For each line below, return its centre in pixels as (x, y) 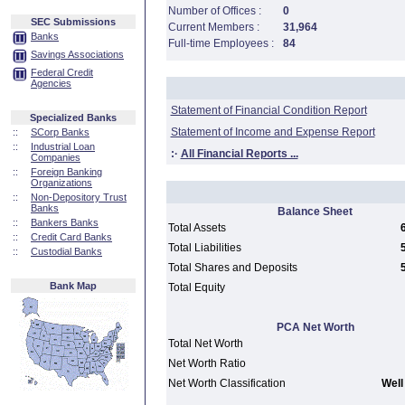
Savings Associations (77, 54)
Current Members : (213, 27)
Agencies (51, 83)
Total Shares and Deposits (232, 268)
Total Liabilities (204, 248)
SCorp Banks (60, 132)
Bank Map (73, 286)
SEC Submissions (73, 22)
